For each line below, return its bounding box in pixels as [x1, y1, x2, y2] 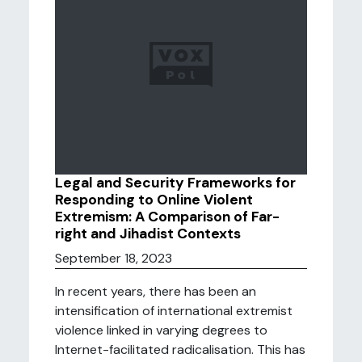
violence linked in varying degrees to [55, 322, 267, 339]
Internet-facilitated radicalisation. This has [55, 341, 305, 358]
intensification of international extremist [55, 302, 293, 319]
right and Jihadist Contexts [55, 225, 241, 242]
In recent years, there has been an [55, 283, 256, 300]
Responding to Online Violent [55, 191, 253, 208]
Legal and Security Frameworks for [55, 174, 296, 192]
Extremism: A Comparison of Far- [55, 208, 280, 225]
